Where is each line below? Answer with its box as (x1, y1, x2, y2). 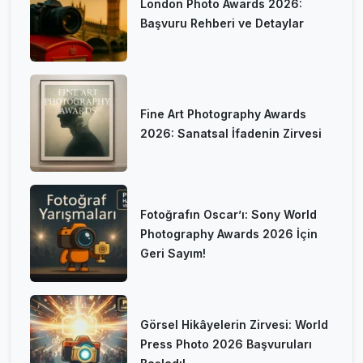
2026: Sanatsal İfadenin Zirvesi (140, 126, 322, 140)
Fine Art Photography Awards (140, 106, 306, 121)
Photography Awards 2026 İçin (140, 226, 318, 241)
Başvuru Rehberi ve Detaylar (140, 15, 304, 30)
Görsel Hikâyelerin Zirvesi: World (140, 317, 328, 331)
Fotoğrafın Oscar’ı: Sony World (140, 207, 317, 221)
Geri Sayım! (140, 246, 206, 260)
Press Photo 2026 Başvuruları (140, 336, 312, 351)
